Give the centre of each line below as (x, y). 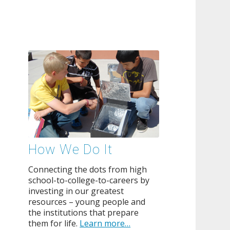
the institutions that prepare (84, 212)
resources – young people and (87, 202)
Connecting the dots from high (88, 169)
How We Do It (71, 150)
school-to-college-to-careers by (89, 180)
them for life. (54, 223)
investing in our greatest (76, 191)
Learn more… (105, 223)
